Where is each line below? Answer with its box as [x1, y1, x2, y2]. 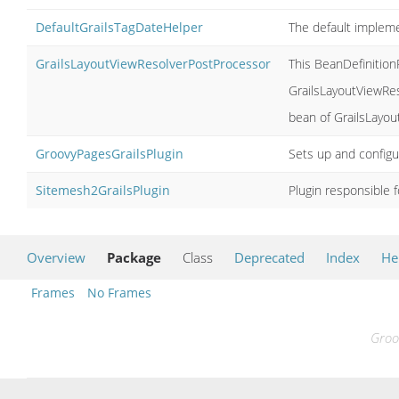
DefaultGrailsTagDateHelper [36, 18, 203, 36]
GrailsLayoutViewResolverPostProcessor [36, 54, 271, 72]
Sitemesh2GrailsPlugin [36, 181, 170, 199]
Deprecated [234, 248, 305, 266]
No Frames [87, 283, 151, 301]
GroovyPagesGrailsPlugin [36, 144, 183, 162]
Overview [27, 248, 85, 266]
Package [107, 248, 161, 266]
